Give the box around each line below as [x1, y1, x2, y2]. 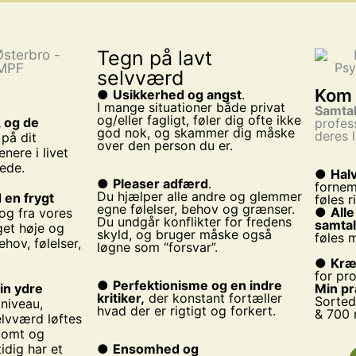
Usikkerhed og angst [112, 87, 242, 103]
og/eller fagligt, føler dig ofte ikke [96, 112, 301, 129]
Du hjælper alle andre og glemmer [96, 188, 302, 205]
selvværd [96, 66, 184, 91]
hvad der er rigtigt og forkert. [96, 303, 276, 319]
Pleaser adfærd [112, 176, 208, 192]
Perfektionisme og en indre [112, 277, 282, 294]
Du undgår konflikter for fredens [96, 214, 292, 230]
